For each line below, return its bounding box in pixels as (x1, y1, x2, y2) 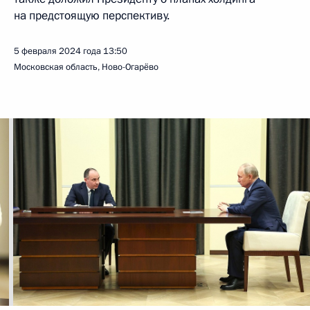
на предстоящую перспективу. (14, 8, 170, 24)
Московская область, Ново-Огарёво (14, 61, 158, 73)
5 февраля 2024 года (14, 45, 101, 57)
